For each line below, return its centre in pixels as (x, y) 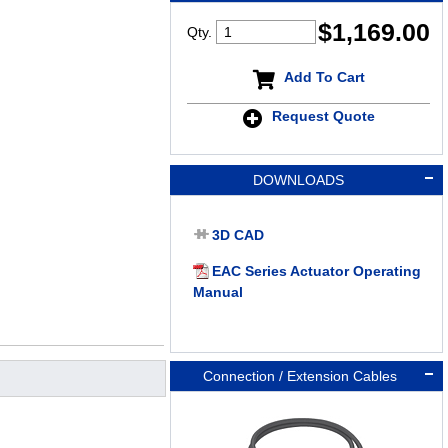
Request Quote (323, 115)
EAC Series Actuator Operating (316, 271)
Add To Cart (324, 76)
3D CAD (237, 235)
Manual (217, 292)
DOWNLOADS (298, 180)
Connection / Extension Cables (298, 376)
